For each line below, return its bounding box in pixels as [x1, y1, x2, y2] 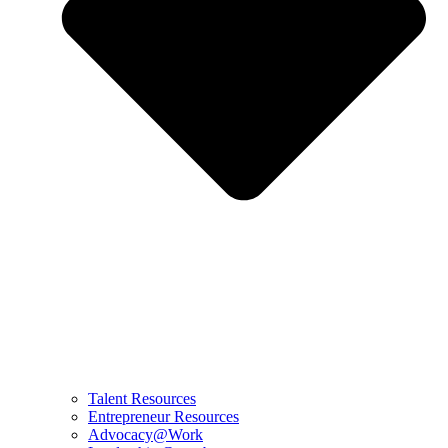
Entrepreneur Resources [88, 407, 239, 425]
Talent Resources [88, 389, 196, 407]
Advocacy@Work [88, 425, 203, 443]
